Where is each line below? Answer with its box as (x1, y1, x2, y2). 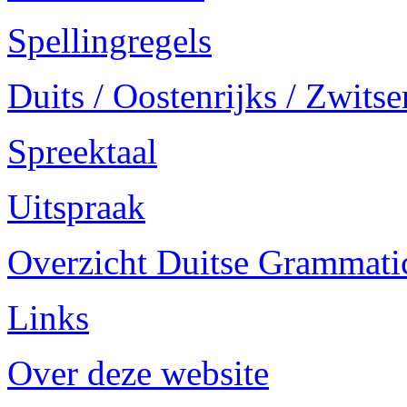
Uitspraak (7, 187, 145, 226)
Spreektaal (7, 132, 157, 171)
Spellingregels (7, 21, 212, 60)
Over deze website (7, 353, 269, 392)
